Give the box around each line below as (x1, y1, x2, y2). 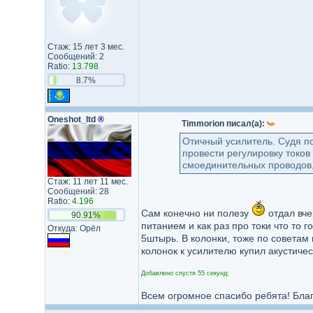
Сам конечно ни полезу (140, 208, 252, 219)
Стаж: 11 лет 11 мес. (47, 177, 128, 187)
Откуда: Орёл (47, 224, 101, 233)
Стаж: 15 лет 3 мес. (47, 42, 124, 52)
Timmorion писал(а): (181, 119, 267, 129)
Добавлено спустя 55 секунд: (140, 270, 229, 277)
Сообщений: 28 (47, 187, 109, 196)
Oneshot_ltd (47, 115, 98, 124)
